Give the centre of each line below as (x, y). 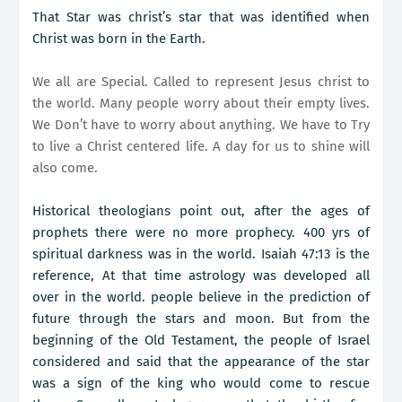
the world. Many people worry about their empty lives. (201, 104)
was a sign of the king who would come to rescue (201, 384)
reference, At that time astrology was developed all (201, 276)
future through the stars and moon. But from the (201, 319)
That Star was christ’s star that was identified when (201, 17)
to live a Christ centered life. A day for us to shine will (201, 147)
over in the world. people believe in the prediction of (201, 297)
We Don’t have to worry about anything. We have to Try (201, 125)
